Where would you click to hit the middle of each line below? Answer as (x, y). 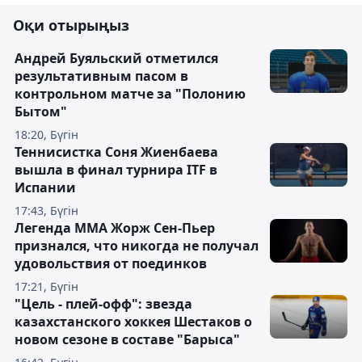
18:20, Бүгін (46, 135)
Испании (45, 188)
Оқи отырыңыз (71, 25)
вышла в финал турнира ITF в (116, 170)
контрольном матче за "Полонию (130, 94)
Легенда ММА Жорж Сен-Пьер (115, 228)
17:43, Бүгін (46, 211)
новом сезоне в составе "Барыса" (127, 340)
